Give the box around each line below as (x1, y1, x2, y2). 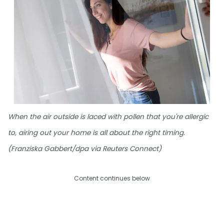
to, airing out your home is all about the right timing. (8, 128, 185, 138)
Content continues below (74, 174, 150, 183)
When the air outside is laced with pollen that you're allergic (8, 112, 208, 122)
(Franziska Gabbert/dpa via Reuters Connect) (8, 144, 161, 154)
